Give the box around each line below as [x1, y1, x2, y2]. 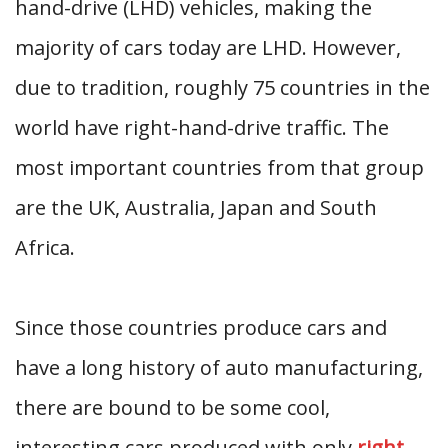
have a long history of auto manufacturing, [15, 354, 423, 381]
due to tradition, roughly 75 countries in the [15, 74, 430, 101]
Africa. [15, 234, 75, 261]
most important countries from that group [15, 154, 424, 181]
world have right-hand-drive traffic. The [15, 114, 389, 141]
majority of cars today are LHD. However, [15, 34, 401, 61]
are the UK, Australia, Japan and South [15, 194, 377, 221]
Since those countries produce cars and [15, 314, 387, 341]
